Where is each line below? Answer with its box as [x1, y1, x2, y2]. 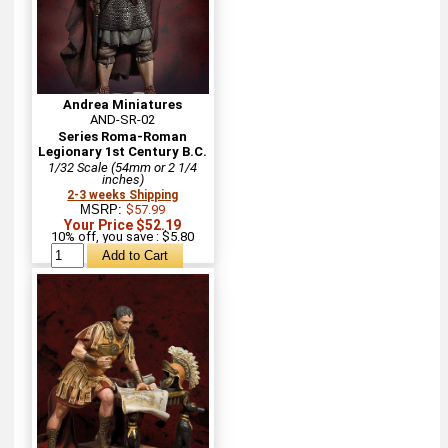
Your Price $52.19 [64, 216, 182, 233]
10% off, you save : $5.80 [51, 228, 195, 244]
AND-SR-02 [90, 111, 156, 127]
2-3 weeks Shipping [67, 187, 179, 202]
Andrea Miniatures [63, 96, 183, 112]
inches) [101, 171, 144, 187]
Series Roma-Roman [58, 128, 188, 144]
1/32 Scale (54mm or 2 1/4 [48, 159, 198, 175]
